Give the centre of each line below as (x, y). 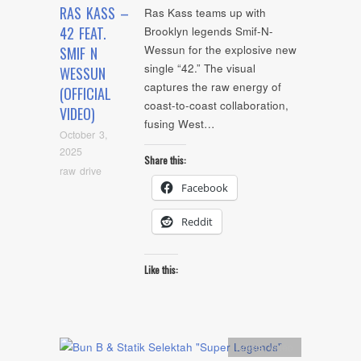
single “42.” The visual (200, 68)
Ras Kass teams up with (205, 13)
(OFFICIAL (85, 94)
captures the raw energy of (213, 87)
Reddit (197, 221)
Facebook (205, 187)
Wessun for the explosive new (220, 50)
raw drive (81, 170)
